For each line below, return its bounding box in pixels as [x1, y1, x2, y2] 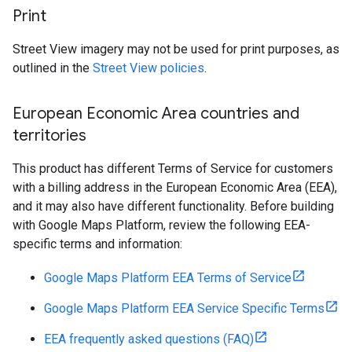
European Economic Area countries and [13, 104, 299, 123]
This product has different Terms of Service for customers [13, 161, 333, 176]
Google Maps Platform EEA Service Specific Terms [44, 301, 324, 316]
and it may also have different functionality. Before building [13, 199, 334, 214]
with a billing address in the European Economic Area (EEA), [13, 180, 337, 195]
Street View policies [93, 60, 204, 75]
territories [13, 126, 86, 145]
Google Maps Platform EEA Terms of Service [44, 270, 291, 285]
